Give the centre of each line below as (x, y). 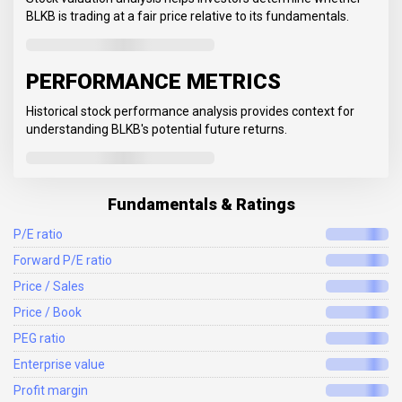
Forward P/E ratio (63, 261)
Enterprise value (59, 365)
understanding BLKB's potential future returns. (157, 130)
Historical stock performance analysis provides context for (190, 112)
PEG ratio (39, 339)
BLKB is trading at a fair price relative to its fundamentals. (188, 17)
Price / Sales (49, 287)
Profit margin (51, 391)
